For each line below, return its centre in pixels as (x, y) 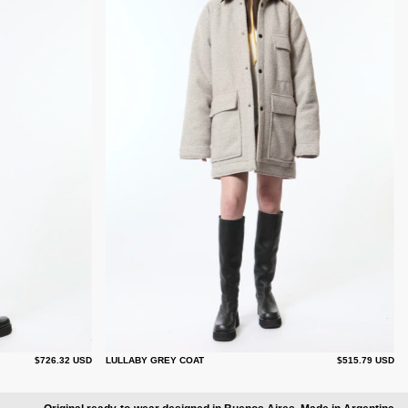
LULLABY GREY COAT (155, 361)
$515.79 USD (365, 361)
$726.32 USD (63, 361)
